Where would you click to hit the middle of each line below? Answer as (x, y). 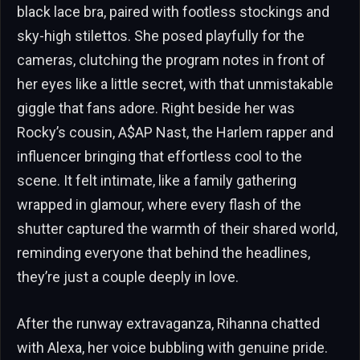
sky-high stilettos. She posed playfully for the (161, 36)
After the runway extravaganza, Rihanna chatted (168, 323)
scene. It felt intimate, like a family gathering (157, 181)
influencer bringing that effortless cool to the (160, 157)
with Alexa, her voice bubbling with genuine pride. (172, 347)
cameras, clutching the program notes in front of (171, 60)
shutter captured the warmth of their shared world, (177, 229)
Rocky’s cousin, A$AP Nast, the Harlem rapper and (175, 133)
